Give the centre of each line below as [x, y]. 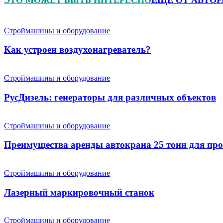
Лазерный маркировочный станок [79, 192]
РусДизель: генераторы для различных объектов [110, 97]
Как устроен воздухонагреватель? [77, 50]
